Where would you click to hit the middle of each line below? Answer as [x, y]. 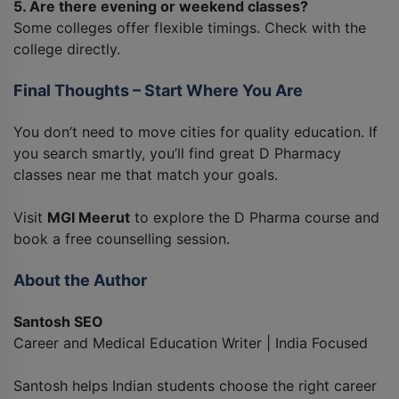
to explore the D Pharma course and [255, 218]
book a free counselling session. [122, 239]
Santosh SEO [58, 322]
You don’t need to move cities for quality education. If [195, 132]
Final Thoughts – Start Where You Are [158, 91]
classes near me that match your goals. [146, 175]
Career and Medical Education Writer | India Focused [191, 343]
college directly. [67, 49]
